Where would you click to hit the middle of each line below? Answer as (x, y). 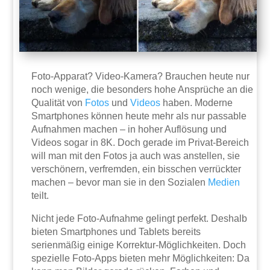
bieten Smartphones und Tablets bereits (116, 232)
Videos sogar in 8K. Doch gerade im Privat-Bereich (140, 143)
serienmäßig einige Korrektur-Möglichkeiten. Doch (139, 245)
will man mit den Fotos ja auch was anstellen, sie (136, 156)
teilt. (40, 196)
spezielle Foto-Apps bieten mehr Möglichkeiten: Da (141, 259)
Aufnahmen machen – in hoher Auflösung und (129, 130)
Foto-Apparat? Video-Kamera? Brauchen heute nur (141, 77)
